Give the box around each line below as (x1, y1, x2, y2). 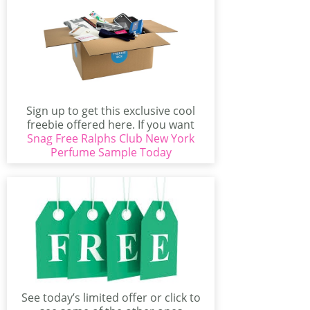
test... (96, 131, 125, 146)
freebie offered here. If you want (27, 117, 194, 132)
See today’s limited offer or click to (21, 290, 201, 305)
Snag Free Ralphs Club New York (27, 131, 194, 146)
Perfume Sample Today (50, 145, 172, 160)
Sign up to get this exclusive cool (26, 103, 195, 118)
